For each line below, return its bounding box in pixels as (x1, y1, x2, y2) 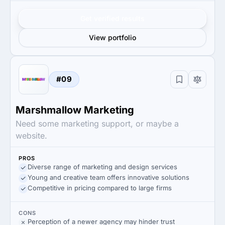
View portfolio (89, 33, 136, 42)
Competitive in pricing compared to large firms (28, 184, 172, 192)
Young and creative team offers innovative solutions (28, 173, 189, 181)
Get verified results (80, 14, 145, 23)
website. (16, 131, 47, 141)
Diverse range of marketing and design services (28, 163, 177, 171)
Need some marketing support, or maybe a (16, 119, 179, 129)
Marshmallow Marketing (16, 104, 134, 116)
